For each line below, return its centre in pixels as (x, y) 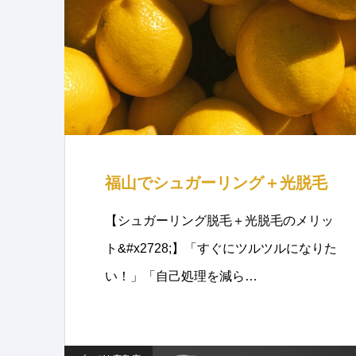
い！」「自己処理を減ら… (181, 276)
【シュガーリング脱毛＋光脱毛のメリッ (219, 221)
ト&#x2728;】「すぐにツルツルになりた (221, 248)
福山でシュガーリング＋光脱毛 (216, 183)
